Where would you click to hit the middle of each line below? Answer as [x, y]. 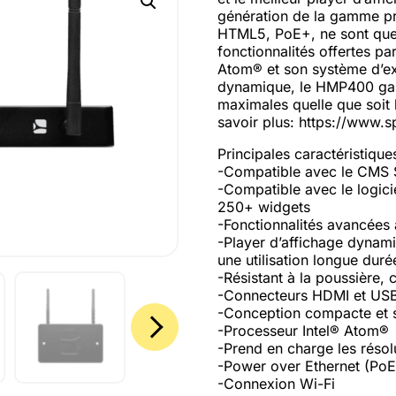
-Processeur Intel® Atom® [303, 330]
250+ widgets [263, 206]
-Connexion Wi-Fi [276, 383]
